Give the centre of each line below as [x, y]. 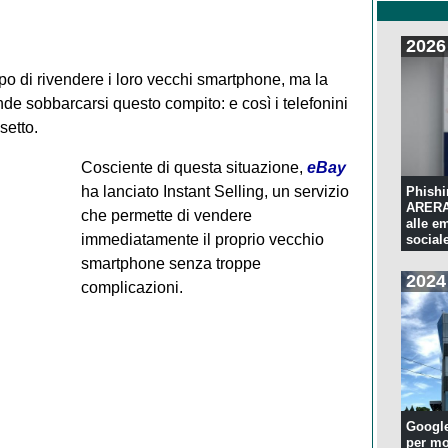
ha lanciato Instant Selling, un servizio [214, 191]
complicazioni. [131, 287]
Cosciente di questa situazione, [193, 167]
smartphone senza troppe [170, 263]
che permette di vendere [166, 215]
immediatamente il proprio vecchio [202, 239]
